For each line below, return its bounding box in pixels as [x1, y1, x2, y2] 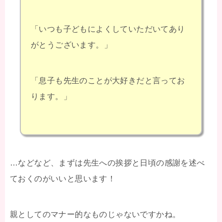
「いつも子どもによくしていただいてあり [31, 24, 185, 33]
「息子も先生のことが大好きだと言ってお [31, 76, 185, 85]
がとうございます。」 [31, 40, 112, 49]
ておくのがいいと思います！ [10, 174, 116, 183]
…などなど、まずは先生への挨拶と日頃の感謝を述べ [10, 158, 205, 167]
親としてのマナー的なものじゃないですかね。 [10, 210, 181, 219]
